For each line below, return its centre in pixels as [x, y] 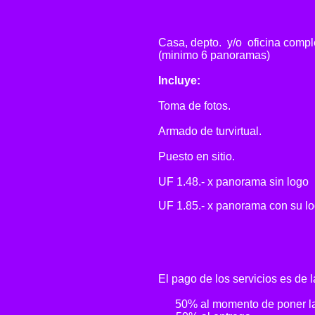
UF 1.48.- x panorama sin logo [233, 182]
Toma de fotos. [194, 106]
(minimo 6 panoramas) [214, 55]
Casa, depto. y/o [201, 43]
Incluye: [179, 81]
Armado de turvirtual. [210, 131]
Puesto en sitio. [197, 156]
